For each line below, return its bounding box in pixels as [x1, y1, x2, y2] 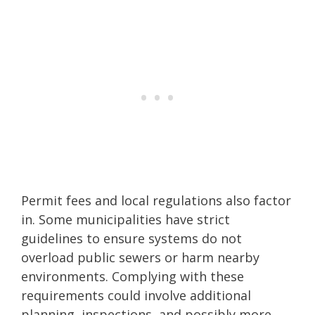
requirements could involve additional [21, 286, 251, 304]
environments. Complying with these [21, 267, 244, 285]
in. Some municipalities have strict [21, 210, 230, 228]
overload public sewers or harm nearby [21, 248, 259, 266]
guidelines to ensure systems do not [21, 229, 242, 247]
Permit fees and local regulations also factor [21, 191, 291, 209]
